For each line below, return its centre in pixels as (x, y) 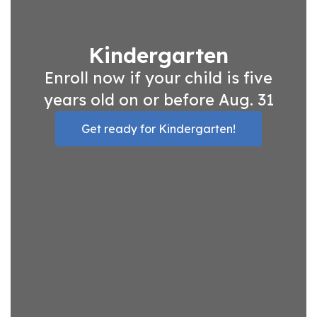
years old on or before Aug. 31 (158, 99)
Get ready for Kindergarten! (159, 128)
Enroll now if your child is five (158, 77)
